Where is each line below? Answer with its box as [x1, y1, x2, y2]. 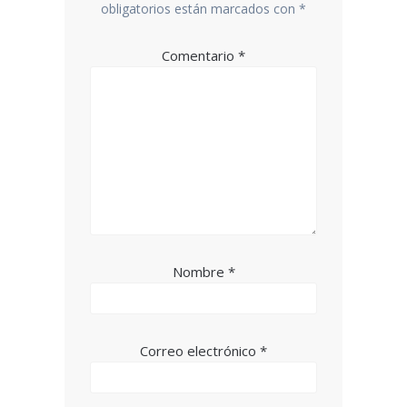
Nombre [172, 262, 228, 281]
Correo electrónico [140, 341, 260, 360]
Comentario [162, 45, 238, 65]
